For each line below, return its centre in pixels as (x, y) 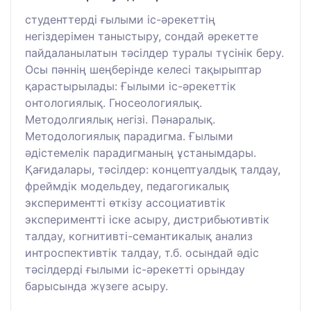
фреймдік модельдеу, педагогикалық (127, 186)
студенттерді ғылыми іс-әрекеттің (120, 19)
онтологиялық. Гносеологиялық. (114, 102)
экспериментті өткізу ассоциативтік (125, 202)
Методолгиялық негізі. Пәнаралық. (120, 119)
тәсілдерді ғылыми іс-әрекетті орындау (135, 269)
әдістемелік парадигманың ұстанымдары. (141, 152)
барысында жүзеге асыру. (96, 286)
